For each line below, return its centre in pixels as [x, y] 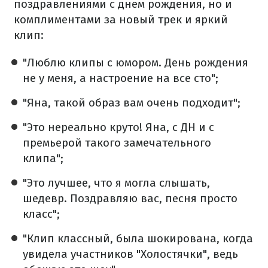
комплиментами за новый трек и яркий [121, 20]
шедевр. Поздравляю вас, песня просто [130, 199]
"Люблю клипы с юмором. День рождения [135, 63]
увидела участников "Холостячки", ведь [130, 254]
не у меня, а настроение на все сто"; [121, 78]
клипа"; [43, 159]
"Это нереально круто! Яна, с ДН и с [118, 127]
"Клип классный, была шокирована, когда [138, 239]
